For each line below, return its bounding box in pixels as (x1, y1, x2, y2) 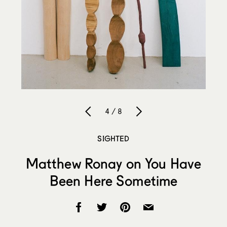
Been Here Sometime (49, 172, 178, 190)
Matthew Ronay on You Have (25, 155, 202, 172)
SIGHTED (97, 133, 130, 143)
